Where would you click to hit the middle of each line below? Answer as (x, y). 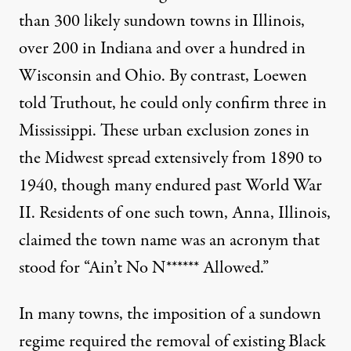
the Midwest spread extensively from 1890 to (170, 158)
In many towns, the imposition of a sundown (170, 314)
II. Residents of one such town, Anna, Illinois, (175, 213)
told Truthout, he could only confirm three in (173, 103)
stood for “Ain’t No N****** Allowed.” (144, 268)
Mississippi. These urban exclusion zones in (164, 130)
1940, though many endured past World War (170, 185)
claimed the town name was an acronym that (169, 240)
